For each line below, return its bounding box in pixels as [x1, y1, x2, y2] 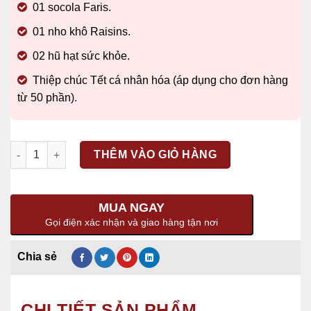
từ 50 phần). [17, 92, 77, 103]
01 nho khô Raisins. [33, 26, 131, 37]
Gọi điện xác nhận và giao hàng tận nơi [44, 216, 218, 228]
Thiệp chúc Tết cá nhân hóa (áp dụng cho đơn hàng [33, 74, 288, 86]
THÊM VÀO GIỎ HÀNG [94, 149, 217, 160]
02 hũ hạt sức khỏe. [33, 50, 130, 62]
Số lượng [10, 142, 54, 153]
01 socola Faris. [33, 1, 111, 13]
